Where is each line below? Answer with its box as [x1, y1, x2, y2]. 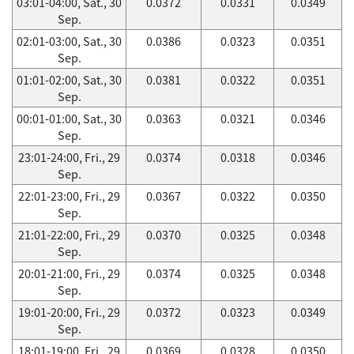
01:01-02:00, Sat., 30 [17, 71, 122, 88]
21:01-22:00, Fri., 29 [18, 226, 120, 243]
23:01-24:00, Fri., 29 [18, 149, 120, 166]
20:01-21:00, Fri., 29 [18, 265, 120, 282]
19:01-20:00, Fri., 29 [18, 303, 120, 321]
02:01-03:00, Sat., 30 [17, 32, 122, 50]
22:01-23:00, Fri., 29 [18, 187, 120, 205]
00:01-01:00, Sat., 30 [17, 110, 122, 127]
